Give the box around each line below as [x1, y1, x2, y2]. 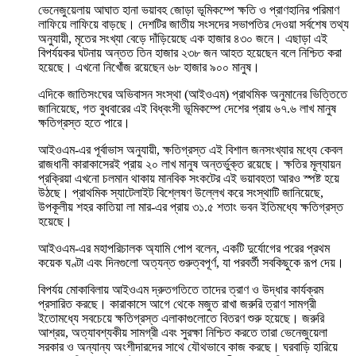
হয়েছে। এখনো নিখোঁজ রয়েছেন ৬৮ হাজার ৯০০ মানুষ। [38, 60, 260, 75]
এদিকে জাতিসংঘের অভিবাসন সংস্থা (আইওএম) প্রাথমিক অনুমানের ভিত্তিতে [38, 87, 347, 102]
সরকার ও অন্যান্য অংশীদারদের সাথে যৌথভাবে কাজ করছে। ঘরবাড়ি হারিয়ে [38, 340, 338, 354]
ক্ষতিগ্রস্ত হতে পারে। [38, 116, 130, 130]
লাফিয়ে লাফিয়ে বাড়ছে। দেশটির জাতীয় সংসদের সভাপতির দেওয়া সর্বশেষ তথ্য [38, 17, 349, 32]
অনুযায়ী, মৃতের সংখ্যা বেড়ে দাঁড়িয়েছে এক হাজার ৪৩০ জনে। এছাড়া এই [38, 32, 327, 46]
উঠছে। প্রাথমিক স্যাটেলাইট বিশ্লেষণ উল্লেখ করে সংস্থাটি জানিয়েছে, [38, 186, 323, 200]
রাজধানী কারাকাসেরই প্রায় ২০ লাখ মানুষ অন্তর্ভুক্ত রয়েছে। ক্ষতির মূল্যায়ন [38, 157, 341, 172]
